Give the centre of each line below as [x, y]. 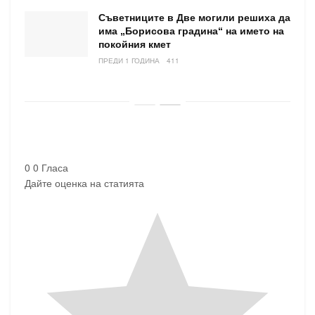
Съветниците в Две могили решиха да [194, 18]
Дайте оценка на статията [84, 183]
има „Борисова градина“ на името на [191, 31]
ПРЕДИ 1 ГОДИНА [129, 61]
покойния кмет [135, 45]
